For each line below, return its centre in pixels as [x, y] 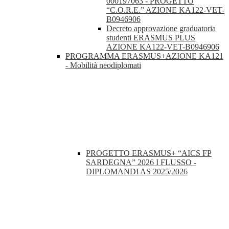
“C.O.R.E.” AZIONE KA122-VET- [165, 10]
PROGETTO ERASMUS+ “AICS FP [149, 153]
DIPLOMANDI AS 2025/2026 [137, 172]
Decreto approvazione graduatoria [161, 29]
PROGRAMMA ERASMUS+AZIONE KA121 [144, 56]
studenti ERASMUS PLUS [151, 38]
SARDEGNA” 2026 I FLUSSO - [141, 163]
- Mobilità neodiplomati [103, 65]
